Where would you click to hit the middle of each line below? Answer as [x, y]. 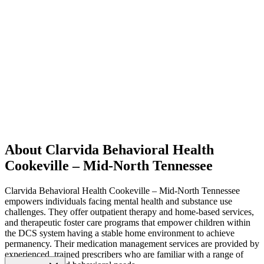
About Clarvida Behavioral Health [109, 150]
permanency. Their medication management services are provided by [132, 244]
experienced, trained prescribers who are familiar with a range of [124, 255]
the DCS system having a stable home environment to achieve [120, 233]
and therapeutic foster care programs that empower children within [128, 223]
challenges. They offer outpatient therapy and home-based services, [129, 212]
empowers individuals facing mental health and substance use [118, 202]
